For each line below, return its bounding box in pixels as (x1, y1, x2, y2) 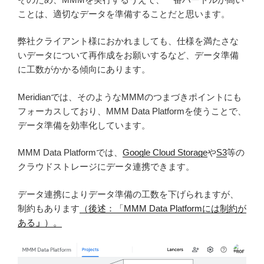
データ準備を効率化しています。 (18, 120, 150, 130)
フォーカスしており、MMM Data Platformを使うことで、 (18, 105, 246, 116)
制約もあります (18, 203, 80, 213)
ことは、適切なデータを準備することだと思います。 (18, 8, 230, 19)
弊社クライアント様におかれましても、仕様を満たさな (18, 36, 239, 47)
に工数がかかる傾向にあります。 (18, 64, 150, 75)
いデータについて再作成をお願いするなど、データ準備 (18, 50, 239, 61)
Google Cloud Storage (123, 147, 207, 158)
